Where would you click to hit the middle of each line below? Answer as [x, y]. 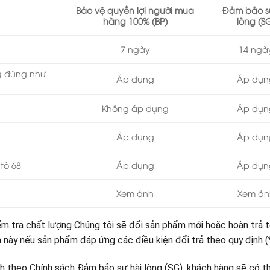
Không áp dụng [135, 108]
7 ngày [135, 49]
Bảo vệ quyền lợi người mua [135, 10]
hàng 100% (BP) [135, 21]
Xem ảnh [135, 193]
